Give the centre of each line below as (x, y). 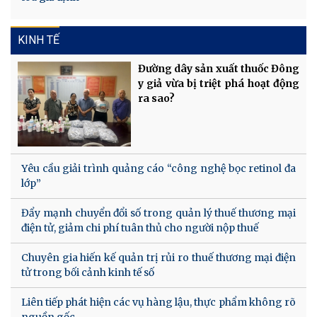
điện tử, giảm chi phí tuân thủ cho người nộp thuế (140, 227)
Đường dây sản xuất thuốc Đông (219, 68)
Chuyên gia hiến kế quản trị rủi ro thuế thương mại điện (158, 257)
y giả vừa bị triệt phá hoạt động (219, 83)
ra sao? (156, 98)
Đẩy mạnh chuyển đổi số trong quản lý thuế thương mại (158, 213)
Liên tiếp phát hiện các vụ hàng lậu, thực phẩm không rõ (158, 302)
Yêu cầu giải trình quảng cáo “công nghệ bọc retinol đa (158, 168)
